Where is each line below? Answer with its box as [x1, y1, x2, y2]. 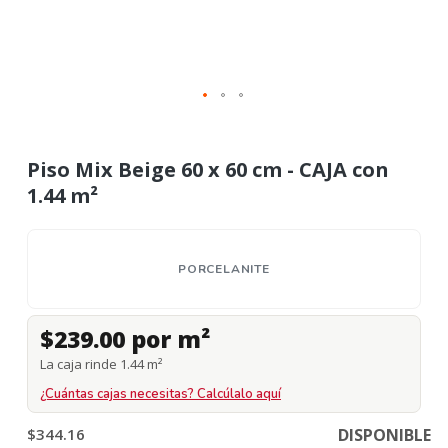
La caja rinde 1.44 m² [40, 355, 162, 373]
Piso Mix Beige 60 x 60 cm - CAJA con [27, 156, 389, 183]
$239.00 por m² [40, 323, 210, 355]
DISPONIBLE [338, 424, 431, 446]
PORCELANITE [178, 260, 270, 277]
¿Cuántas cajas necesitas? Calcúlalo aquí [40, 384, 281, 403]
